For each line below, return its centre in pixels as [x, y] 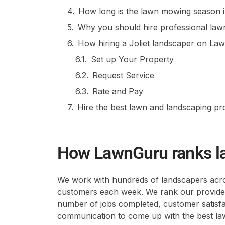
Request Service [123, 75]
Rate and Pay [118, 91]
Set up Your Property [132, 59]
